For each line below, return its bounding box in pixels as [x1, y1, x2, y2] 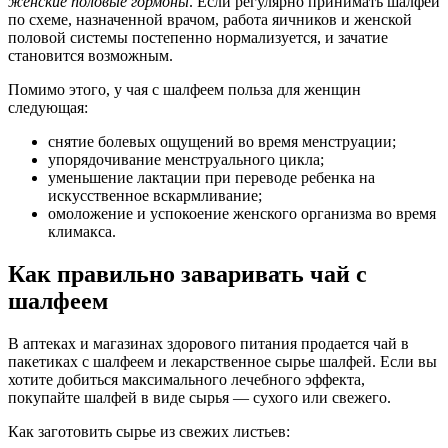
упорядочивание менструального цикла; [48, 151, 324, 169]
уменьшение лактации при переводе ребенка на [48, 169, 375, 187]
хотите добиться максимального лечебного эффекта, [8, 370, 365, 388]
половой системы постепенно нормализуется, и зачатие [8, 29, 388, 47]
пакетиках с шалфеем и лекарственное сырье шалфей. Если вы [8, 352, 437, 370]
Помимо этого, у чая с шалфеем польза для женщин [8, 81, 361, 99]
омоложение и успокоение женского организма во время [48, 205, 436, 223]
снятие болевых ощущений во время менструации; [48, 133, 396, 151]
